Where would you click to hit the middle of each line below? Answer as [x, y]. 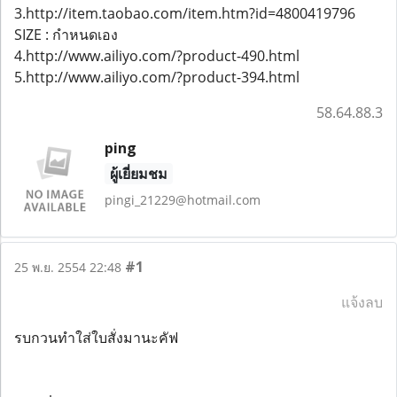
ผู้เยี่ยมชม [138, 174]
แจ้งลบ [362, 302]
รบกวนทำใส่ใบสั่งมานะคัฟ [96, 337]
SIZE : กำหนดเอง [66, 35]
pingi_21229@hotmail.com [182, 200]
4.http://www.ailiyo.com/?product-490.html [157, 56]
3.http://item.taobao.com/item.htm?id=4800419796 [185, 13]
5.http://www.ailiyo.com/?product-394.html [157, 77]
